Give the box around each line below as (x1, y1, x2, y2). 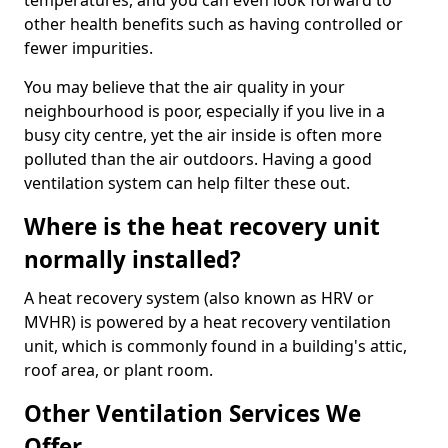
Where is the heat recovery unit (24, 211, 380, 243)
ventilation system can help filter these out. (24, 172, 354, 195)
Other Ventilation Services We (24, 398, 361, 430)
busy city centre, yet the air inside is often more (24, 124, 382, 147)
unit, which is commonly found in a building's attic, (24, 335, 407, 358)
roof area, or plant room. (24, 359, 213, 382)
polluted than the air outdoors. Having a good (24, 148, 372, 171)
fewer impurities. (24, 37, 157, 60)
